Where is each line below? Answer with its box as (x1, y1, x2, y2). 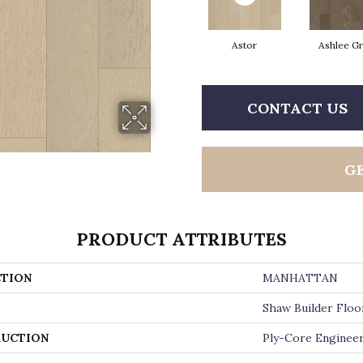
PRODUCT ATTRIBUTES (76, 228, 287, 250)
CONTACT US (247, 98, 348, 117)
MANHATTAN (263, 271, 338, 285)
